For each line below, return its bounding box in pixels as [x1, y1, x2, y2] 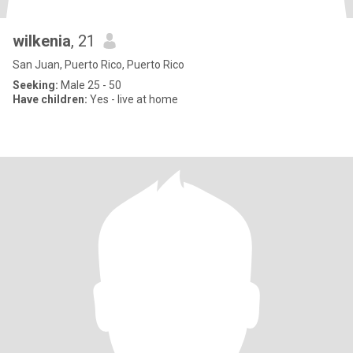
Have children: [13, 93, 87, 106]
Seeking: [13, 79, 58, 91]
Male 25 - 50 [58, 79, 121, 91]
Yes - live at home [87, 93, 178, 106]
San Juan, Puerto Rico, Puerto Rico [13, 58, 184, 71]
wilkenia [13, 32, 71, 50]
